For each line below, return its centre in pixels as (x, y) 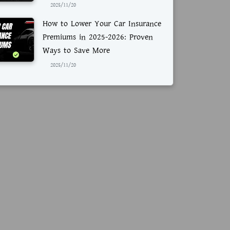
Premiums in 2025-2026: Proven (98, 37)
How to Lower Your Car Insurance (102, 24)
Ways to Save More (76, 50)
